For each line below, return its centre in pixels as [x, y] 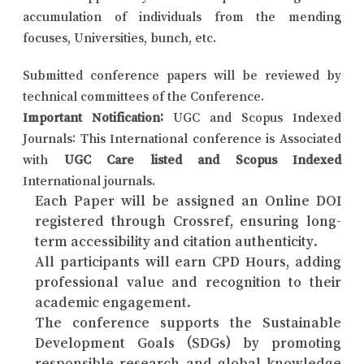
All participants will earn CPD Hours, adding [188, 261]
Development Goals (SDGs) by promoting [188, 342]
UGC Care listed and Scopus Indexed [202, 159]
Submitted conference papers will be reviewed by [182, 74]
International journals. [89, 180]
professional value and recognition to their [188, 282]
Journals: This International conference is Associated [182, 138]
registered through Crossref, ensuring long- [188, 221]
